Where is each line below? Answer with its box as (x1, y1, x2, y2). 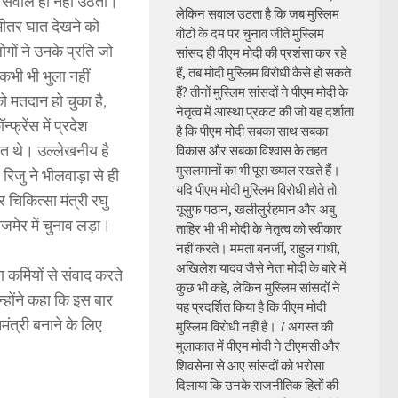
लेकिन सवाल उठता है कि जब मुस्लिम (176, 5, 339, 22)
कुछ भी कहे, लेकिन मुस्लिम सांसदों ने (176, 279, 340, 296)
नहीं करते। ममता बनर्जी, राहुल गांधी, (176, 240, 340, 257)
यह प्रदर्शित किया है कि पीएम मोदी (176, 298, 326, 315)
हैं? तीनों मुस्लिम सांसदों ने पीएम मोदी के (176, 84, 348, 100)
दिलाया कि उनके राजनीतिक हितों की (176, 377, 338, 394)
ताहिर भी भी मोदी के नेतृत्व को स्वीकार (176, 220, 342, 237)
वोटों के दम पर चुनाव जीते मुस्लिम (176, 25, 324, 42)
